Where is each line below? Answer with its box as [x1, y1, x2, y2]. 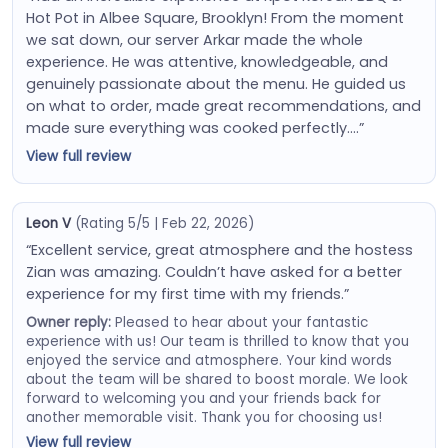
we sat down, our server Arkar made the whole [25, 29, 363, 50]
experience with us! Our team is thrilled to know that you [25, 331, 409, 351]
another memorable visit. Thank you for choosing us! [25, 407, 382, 427]
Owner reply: [25, 312, 111, 332]
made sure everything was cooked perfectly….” [25, 117, 364, 138]
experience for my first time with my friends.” [25, 283, 349, 304]
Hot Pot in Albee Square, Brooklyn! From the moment [25, 7, 404, 28]
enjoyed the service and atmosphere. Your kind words [25, 350, 392, 370]
